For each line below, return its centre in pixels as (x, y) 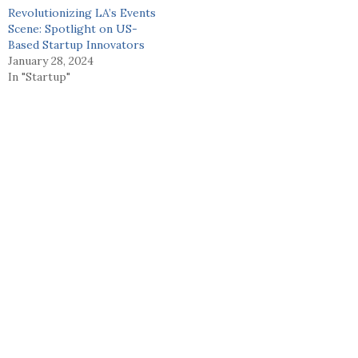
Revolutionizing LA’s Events (82, 12)
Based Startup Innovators (76, 44)
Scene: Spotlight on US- (73, 28)
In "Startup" (39, 76)
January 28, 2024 (51, 60)
